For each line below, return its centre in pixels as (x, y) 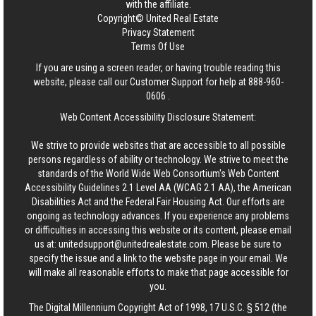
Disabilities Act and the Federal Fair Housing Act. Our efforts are (158, 202)
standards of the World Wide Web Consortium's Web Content (158, 174)
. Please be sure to (244, 244)
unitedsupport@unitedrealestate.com (133, 244)
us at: (47, 244)
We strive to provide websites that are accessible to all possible (158, 145)
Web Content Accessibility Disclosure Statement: (158, 117)
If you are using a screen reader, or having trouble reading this (158, 68)
